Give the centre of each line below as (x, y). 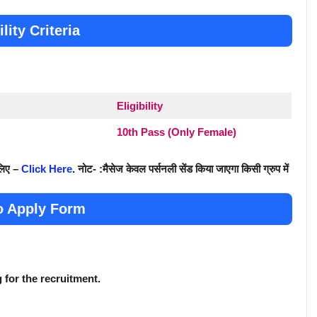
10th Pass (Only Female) (176, 132)
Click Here (47, 169)
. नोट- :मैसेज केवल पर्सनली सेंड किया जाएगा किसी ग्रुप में (180, 169)
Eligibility (139, 105)
